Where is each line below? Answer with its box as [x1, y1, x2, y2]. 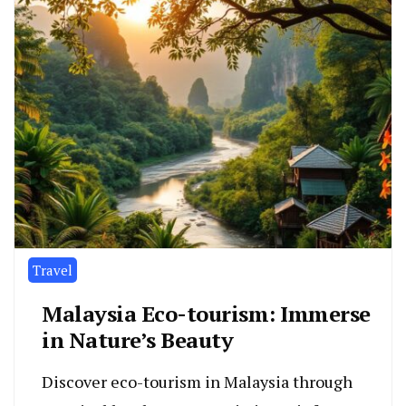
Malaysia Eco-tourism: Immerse [42, 298, 371, 328]
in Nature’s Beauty [42, 324, 233, 354]
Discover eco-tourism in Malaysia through [42, 370, 353, 392]
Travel [33, 260, 72, 279]
